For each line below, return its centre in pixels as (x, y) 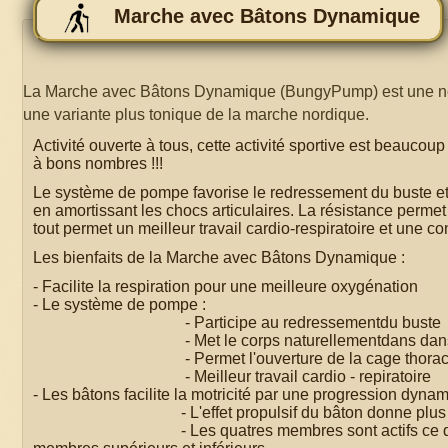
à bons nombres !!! (98, 163)
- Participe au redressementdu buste (237, 322)
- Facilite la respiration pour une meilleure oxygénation (225, 286)
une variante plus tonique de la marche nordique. (196, 114)
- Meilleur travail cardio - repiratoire (232, 376)
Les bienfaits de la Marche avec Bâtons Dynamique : (219, 257)
